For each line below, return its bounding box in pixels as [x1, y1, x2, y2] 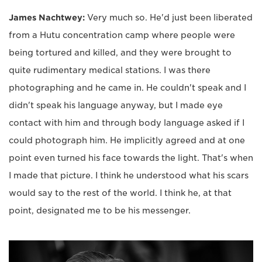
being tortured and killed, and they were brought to [9, 48, 232, 58]
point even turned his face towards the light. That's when [9, 153, 253, 163]
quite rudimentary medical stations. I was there [9, 65, 211, 75]
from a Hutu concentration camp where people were [9, 30, 235, 40]
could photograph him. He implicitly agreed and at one [9, 136, 245, 146]
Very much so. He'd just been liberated [85, 13, 253, 23]
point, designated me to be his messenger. [9, 206, 191, 216]
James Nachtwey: [9, 13, 85, 23]
